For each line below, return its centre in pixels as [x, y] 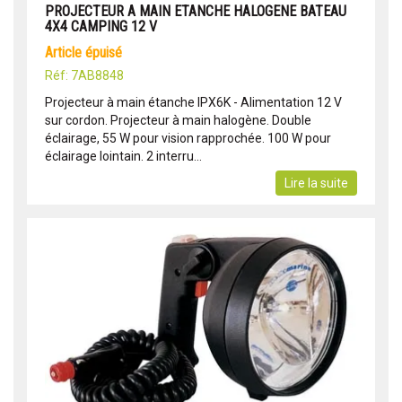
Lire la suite [316, 183]
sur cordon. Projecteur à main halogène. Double [178, 120]
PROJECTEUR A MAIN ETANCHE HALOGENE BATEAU [196, 11]
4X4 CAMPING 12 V [101, 26]
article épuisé [87, 52]
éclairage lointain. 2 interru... [123, 156]
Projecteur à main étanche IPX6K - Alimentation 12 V [193, 102]
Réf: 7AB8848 [84, 75]
